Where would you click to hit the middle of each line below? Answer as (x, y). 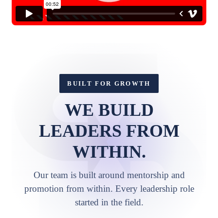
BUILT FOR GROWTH (109, 83)
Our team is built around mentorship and (109, 175)
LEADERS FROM (109, 131)
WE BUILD (109, 110)
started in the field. (109, 202)
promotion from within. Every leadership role (109, 189)
